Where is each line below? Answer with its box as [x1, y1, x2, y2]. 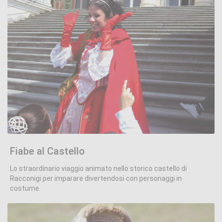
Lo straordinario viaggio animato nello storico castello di [10, 165, 187, 172]
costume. [10, 184, 41, 192]
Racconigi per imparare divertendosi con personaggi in [10, 174, 182, 182]
